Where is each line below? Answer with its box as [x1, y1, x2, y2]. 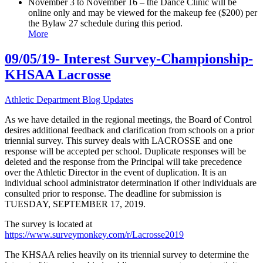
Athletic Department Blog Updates [5, 94, 133, 104]
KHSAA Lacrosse [5, 66, 111, 82]
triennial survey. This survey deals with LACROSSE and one [5, 135, 232, 146]
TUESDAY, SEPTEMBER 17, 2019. [5, 198, 146, 209]
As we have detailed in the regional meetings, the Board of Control [5, 114, 252, 124]
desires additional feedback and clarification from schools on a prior [5, 124, 254, 135]
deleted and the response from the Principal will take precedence [5, 156, 242, 167]
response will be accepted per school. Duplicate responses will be [5, 146, 246, 156]
